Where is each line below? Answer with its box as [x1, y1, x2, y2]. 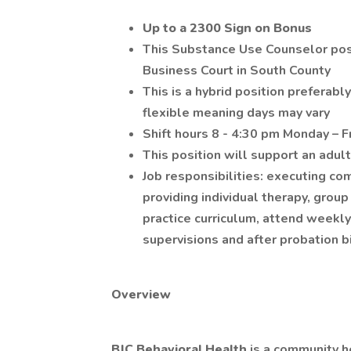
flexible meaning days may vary [143, 104, 330, 121]
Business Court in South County [143, 62, 331, 79]
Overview [111, 286, 171, 303]
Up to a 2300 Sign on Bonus [143, 20, 312, 37]
